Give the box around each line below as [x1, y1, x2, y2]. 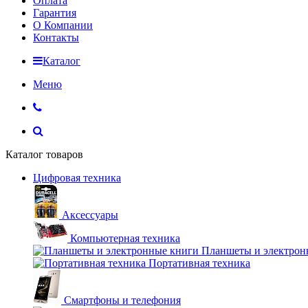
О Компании [33, 19, 93, 31]
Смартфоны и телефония [64, 294, 181, 306]
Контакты [33, 32, 79, 43]
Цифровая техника [33, 172, 121, 184]
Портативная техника [148, 257, 250, 269]
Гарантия [33, 7, 76, 19]
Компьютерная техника [70, 232, 180, 244]
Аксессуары [62, 209, 118, 221]
